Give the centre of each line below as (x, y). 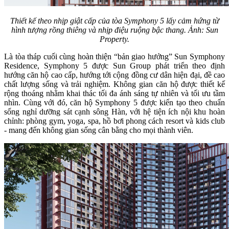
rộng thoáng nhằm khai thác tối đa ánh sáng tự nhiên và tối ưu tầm (114, 94)
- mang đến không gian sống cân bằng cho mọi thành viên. (99, 130)
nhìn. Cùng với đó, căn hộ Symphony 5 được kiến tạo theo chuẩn (114, 103)
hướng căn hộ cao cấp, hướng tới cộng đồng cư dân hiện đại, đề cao (114, 75)
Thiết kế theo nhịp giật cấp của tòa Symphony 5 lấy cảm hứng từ (114, 21)
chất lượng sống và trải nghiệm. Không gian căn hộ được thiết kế (114, 84)
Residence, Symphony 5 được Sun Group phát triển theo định (114, 66)
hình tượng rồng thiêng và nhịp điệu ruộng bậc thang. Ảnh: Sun (114, 30)
